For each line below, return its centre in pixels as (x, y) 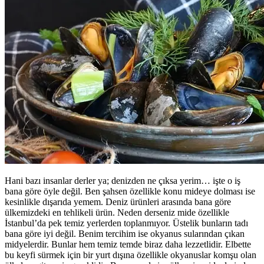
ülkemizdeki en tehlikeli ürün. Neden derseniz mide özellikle (117, 212)
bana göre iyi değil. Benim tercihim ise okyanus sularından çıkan (125, 233)
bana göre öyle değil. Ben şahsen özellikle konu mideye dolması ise (130, 191)
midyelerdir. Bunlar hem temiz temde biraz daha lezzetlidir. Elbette (128, 244)
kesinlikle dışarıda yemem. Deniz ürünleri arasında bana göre (118, 202)
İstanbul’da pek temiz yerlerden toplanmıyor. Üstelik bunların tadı (126, 223)
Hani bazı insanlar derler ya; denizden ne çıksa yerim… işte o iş (123, 180)
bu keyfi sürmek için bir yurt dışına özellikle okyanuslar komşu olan (131, 255)
